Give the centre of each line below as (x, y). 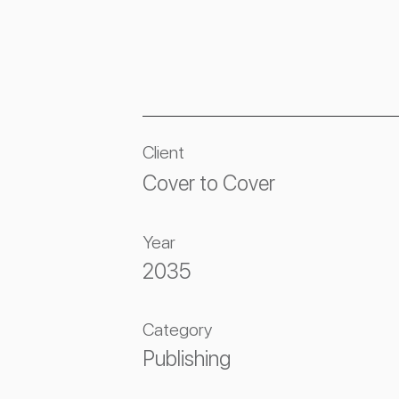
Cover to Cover (209, 183)
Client (163, 152)
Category (177, 330)
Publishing (187, 358)
